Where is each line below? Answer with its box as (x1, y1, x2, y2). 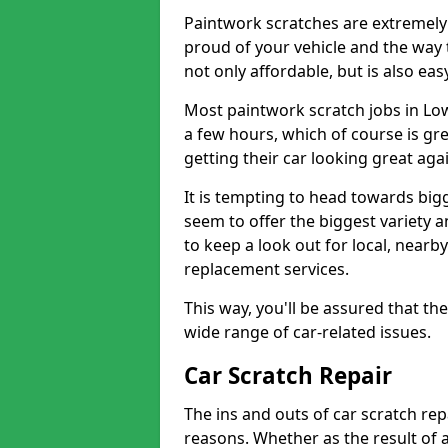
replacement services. (184, 258, 349, 280)
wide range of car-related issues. (184, 321, 431, 343)
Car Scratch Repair (184, 360, 392, 391)
